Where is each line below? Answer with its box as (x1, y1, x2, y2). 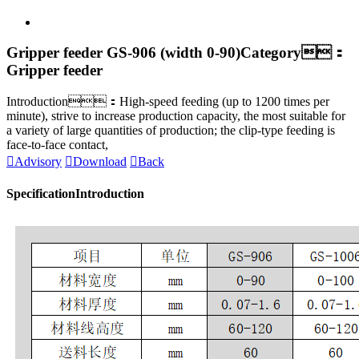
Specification (6, 187, 75, 201)
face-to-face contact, (6, 138, 108, 152)
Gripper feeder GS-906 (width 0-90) (6, 44, 240, 62)
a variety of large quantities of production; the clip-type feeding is (6, 123, 335, 138)
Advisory (14, 155, 62, 169)
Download (73, 155, 127, 169)
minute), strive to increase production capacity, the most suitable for (6, 109, 345, 123)
